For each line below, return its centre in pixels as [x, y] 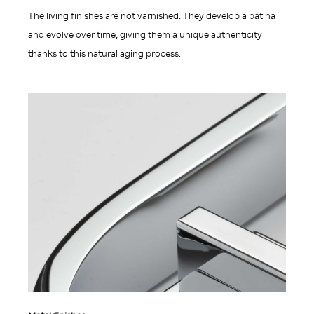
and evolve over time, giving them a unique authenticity [145, 35]
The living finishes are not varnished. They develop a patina [152, 16]
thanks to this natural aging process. [104, 54]
